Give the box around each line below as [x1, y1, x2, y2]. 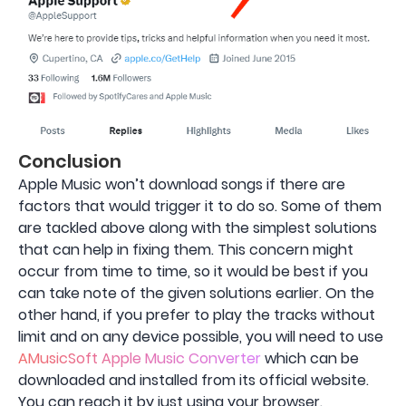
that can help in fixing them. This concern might [18, 239, 353, 261]
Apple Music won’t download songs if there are [18, 174, 345, 196]
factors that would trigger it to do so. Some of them [18, 196, 382, 217]
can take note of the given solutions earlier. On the [18, 283, 374, 304]
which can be [261, 348, 359, 370]
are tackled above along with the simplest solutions [18, 217, 377, 239]
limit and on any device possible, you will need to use [18, 326, 383, 348]
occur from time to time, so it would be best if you [18, 261, 368, 283]
